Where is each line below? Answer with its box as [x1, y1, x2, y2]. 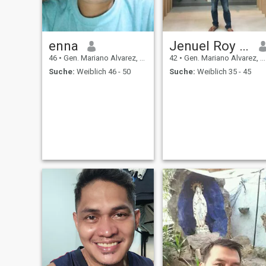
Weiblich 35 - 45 [195, 66, 251, 76]
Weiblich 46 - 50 [74, 66, 131, 76]
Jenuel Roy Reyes [239, 38, 249, 54]
